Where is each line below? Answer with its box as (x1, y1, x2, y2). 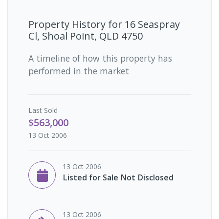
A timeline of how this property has (28, 52, 172, 64)
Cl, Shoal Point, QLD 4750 (28, 29, 143, 43)
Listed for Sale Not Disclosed (63, 172, 174, 183)
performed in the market (28, 65, 129, 77)
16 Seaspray (125, 17, 180, 31)
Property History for (28, 17, 125, 31)
